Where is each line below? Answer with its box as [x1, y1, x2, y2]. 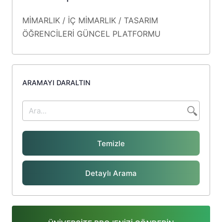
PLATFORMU [112, 29, 161, 39]
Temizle [97, 138, 125, 148]
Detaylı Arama [85, 168, 137, 178]
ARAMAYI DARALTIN [22, 78, 90, 87]
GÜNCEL [77, 29, 112, 39]
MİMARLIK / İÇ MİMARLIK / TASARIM [22, 15, 158, 26]
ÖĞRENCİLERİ [22, 29, 77, 39]
